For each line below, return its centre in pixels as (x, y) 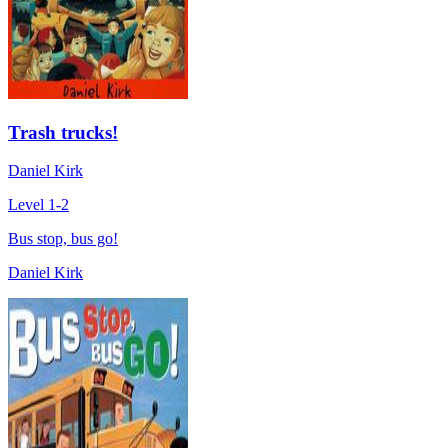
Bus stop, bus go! (63, 239)
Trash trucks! (63, 132)
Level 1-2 (38, 205)
